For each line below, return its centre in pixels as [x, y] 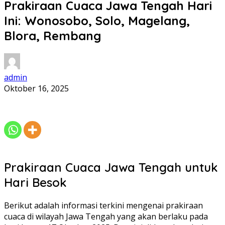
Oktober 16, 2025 [36, 88]
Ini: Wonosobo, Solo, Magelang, [97, 20]
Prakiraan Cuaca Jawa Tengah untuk [111, 167]
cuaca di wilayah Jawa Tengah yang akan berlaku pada [106, 216]
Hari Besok [35, 182]
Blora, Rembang [52, 35]
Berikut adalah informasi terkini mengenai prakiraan [103, 205]
